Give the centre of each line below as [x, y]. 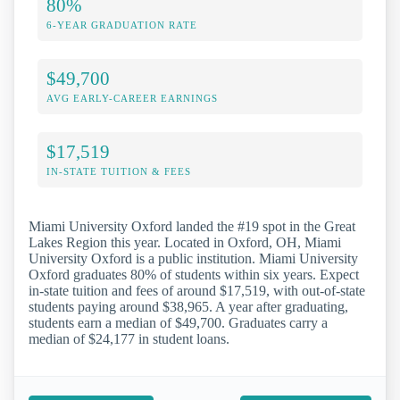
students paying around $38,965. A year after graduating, [188, 306]
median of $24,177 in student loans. [129, 338]
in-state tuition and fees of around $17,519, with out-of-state [197, 290]
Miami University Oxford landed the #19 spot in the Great [192, 226]
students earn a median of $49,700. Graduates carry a [178, 322]
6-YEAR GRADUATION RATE [122, 25]
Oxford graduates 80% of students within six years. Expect [194, 274]
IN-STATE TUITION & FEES [119, 171]
